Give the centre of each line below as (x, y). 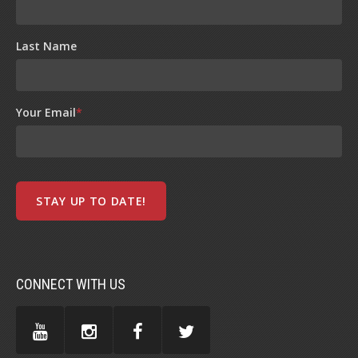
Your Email (46, 112)
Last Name (46, 46)
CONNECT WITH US (71, 284)
